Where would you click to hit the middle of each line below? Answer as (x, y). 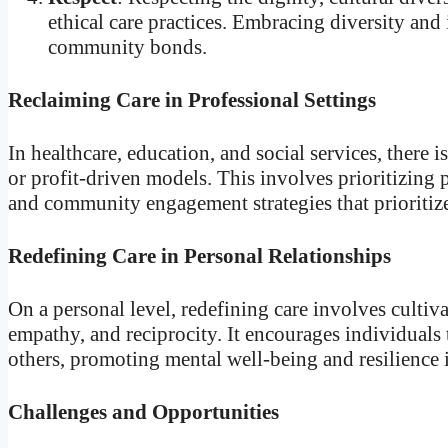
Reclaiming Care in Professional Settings (192, 100)
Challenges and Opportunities (143, 411)
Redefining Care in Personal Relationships (199, 255)
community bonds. (127, 47)
